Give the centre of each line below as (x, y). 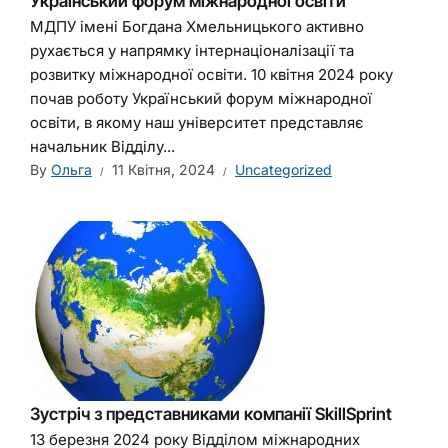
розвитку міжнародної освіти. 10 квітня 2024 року (211, 74)
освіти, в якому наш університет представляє (197, 122)
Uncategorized (283, 169)
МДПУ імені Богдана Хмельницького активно (197, 26)
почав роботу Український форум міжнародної (201, 98)
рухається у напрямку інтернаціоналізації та (192, 50)
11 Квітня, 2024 (163, 169)
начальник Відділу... (102, 146)
